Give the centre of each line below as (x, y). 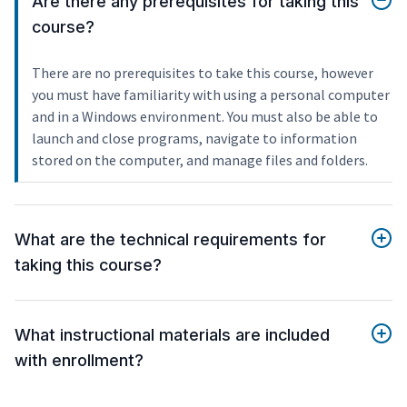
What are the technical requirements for (170, 240)
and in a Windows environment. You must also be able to (205, 117)
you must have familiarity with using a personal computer (211, 95)
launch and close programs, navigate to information (194, 139)
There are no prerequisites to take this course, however (203, 73)
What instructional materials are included (172, 335)
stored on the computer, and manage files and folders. (200, 160)
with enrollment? (79, 361)
